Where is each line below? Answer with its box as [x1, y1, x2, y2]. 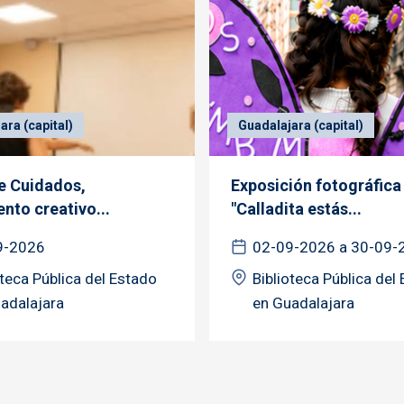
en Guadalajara [252, 293, 354, 312]
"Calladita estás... [231, 198, 362, 218]
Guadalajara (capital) [238, 117, 363, 133]
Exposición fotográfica [231, 175, 401, 195]
